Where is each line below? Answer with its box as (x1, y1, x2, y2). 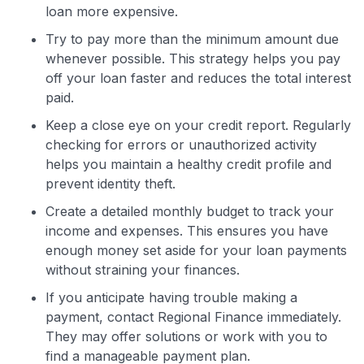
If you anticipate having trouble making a (45, 288, 297, 305)
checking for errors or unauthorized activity (45, 136, 317, 153)
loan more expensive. (45, 2, 178, 19)
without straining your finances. (45, 261, 240, 278)
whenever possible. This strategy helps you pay (45, 50, 340, 67)
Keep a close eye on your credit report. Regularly (45, 116, 351, 133)
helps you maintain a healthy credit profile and (45, 155, 331, 172)
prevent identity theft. (45, 175, 175, 192)
